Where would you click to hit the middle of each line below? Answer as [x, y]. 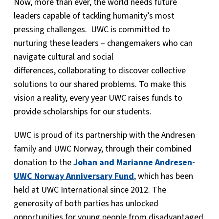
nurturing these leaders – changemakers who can [103, 43]
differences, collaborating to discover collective [100, 71]
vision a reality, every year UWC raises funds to [98, 98]
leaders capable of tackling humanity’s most [94, 16]
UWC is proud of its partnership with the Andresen [104, 135]
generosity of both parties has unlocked [86, 204]
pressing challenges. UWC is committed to [92, 30]
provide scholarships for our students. [83, 112]
